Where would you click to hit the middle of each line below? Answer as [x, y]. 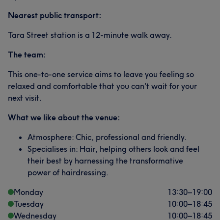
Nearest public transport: [55, 15]
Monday [28, 192]
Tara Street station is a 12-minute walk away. [90, 35]
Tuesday [29, 204]
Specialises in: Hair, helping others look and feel [113, 149]
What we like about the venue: [64, 117]
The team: [27, 55]
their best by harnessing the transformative [105, 161]
